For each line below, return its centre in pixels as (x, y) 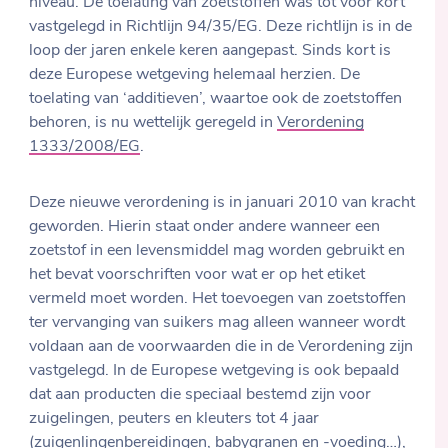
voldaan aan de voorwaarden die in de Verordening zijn (221, 347)
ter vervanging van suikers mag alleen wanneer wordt (217, 323)
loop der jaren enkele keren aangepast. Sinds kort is (210, 51)
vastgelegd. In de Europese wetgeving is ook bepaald (214, 371)
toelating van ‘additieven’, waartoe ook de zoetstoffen (216, 99)
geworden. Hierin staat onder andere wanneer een (205, 227)
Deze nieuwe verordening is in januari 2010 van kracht (222, 203)
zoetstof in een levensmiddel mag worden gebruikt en (217, 251)
